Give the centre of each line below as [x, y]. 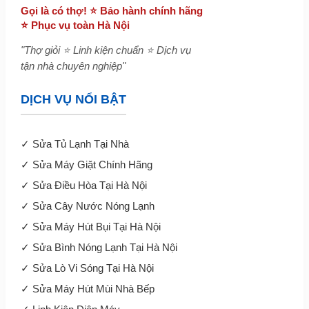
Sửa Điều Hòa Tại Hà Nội [89, 186]
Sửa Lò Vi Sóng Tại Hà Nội [93, 268]
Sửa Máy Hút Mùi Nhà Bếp [93, 289]
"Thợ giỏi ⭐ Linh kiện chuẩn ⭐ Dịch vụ [106, 50]
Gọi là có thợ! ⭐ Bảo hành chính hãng [111, 11]
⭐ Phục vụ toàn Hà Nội [75, 26]
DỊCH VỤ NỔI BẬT [73, 100]
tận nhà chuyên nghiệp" [73, 66]
